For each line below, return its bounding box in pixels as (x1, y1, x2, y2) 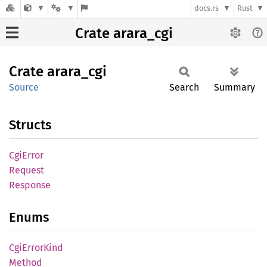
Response (9, 179, 51, 191)
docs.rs (194, 4, 219, 13)
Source (9, 82, 39, 93)
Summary (214, 82, 255, 93)
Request (9, 164, 44, 176)
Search (169, 82, 199, 93)
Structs (9, 117, 51, 133)
